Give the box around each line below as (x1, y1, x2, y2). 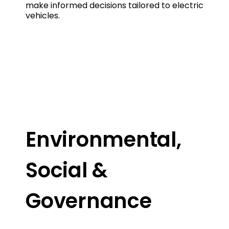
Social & (26, 155, 108, 185)
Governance (26, 186, 152, 215)
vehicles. (26, 9, 60, 21)
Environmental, (26, 125, 181, 154)
